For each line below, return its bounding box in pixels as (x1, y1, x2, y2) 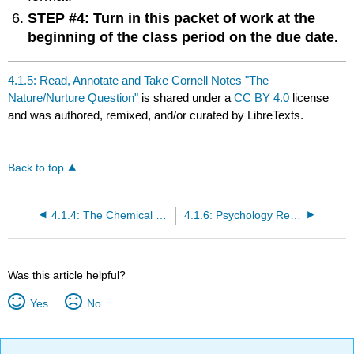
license (289, 90, 330, 104)
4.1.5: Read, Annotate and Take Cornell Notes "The (8, 73, 269, 87)
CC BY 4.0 (234, 90, 290, 104)
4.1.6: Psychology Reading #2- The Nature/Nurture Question (289, 209, 301, 221)
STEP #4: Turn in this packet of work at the (28, 10, 316, 27)
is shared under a (138, 90, 235, 104)
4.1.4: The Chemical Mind (155, 209, 167, 221)
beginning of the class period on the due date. (28, 29, 339, 46)
